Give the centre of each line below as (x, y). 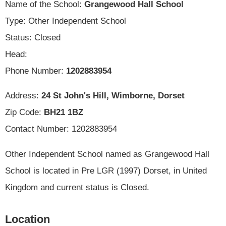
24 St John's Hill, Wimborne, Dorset (113, 96)
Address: (23, 96)
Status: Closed (33, 37)
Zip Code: (24, 112)
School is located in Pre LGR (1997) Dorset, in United (106, 171)
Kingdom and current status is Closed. (77, 188)
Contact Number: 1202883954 (61, 129)
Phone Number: (36, 71)
